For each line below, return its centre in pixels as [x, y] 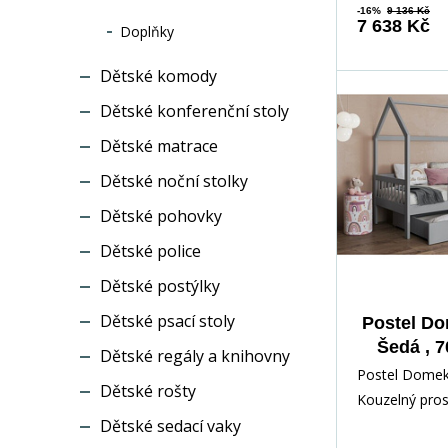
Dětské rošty [148, 391]
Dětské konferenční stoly [194, 111]
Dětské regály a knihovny [195, 356]
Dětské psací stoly [167, 321]
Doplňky [147, 31]
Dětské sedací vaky [170, 426]
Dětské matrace [159, 146]
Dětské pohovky [161, 216]
